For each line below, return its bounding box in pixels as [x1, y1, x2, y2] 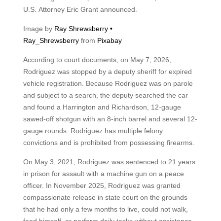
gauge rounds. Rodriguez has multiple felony [23, 127, 163, 135]
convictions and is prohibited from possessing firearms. [23, 139, 196, 147]
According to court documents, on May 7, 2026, [23, 56, 171, 64]
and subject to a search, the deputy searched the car [23, 91, 188, 99]
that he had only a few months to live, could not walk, [23, 205, 188, 213]
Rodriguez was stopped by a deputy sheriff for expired [23, 68, 192, 75]
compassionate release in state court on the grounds [23, 193, 187, 201]
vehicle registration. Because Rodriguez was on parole [23, 79, 193, 87]
